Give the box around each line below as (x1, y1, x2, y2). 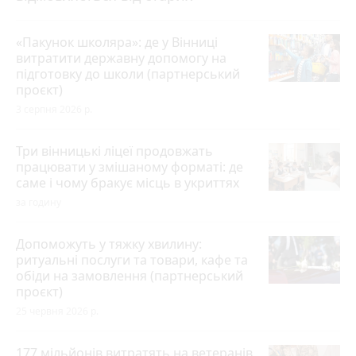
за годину (16, 195, 61, 210)
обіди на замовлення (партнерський (16, 267, 243, 285)
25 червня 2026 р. (16, 304, 99, 319)
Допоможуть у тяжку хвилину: (16, 235, 202, 253)
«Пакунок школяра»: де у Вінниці (16, 33, 218, 52)
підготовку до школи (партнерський (16, 65, 240, 83)
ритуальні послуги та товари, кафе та (16, 251, 248, 269)
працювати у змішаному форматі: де (16, 158, 243, 176)
